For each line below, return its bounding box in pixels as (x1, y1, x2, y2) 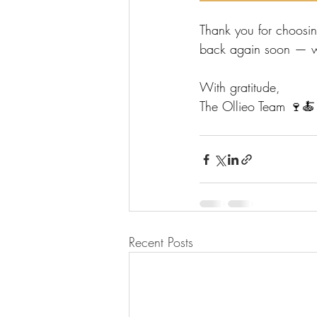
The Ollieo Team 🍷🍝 (200, 98, 315, 115)
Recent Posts (129, 234, 193, 250)
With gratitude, (200, 79, 280, 96)
